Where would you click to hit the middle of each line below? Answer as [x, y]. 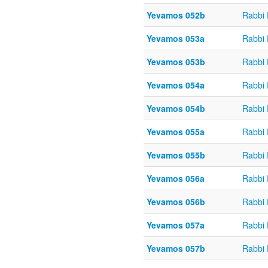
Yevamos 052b [176, 15]
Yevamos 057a [176, 225]
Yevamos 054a [176, 85]
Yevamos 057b [176, 249]
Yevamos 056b [176, 202]
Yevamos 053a [176, 39]
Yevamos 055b [176, 155]
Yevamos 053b [176, 62]
